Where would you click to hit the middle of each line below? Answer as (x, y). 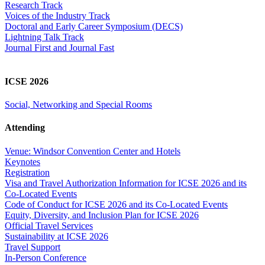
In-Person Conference (46, 257)
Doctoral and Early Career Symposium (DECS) (94, 26)
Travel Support (33, 247)
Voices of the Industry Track (57, 15)
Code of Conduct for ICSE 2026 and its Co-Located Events (116, 204)
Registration (27, 172)
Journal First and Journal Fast (59, 47)
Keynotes (22, 161)
